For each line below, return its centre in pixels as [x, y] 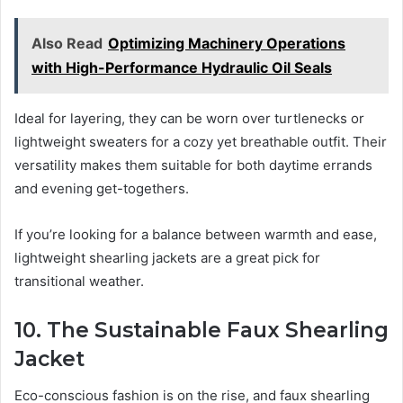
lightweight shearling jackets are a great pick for [167, 258]
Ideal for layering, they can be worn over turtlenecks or [189, 119]
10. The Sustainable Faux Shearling [201, 331]
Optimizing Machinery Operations [227, 44]
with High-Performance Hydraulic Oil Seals [182, 68]
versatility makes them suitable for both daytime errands [193, 166]
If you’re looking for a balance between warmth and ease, [196, 235]
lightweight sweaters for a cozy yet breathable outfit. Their [201, 142]
